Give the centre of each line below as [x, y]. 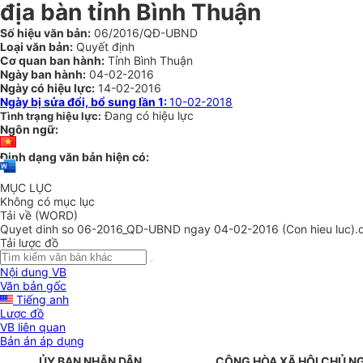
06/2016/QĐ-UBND [144, 33]
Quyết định [104, 47]
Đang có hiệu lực [149, 115]
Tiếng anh [41, 300]
